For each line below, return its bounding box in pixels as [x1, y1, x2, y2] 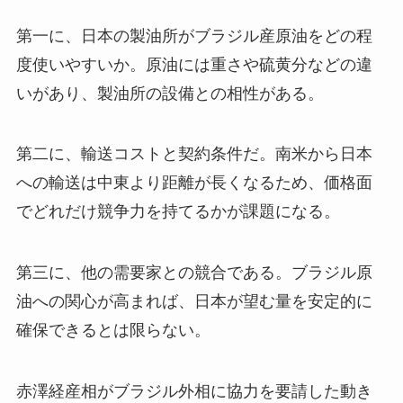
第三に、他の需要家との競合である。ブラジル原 [15, 264, 372, 282]
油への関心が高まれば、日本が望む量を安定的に [15, 292, 372, 311]
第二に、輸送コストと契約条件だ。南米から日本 [15, 145, 372, 164]
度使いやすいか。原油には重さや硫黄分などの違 [15, 55, 372, 74]
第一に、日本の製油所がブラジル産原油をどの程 [15, 26, 372, 45]
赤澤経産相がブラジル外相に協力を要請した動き [15, 382, 372, 401]
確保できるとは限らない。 [15, 321, 210, 340]
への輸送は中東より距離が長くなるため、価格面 [15, 174, 372, 193]
